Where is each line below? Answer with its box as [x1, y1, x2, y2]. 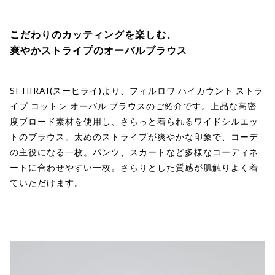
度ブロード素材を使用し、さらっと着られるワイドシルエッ [10, 116, 258, 127]
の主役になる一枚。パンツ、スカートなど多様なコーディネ [10, 147, 258, 158]
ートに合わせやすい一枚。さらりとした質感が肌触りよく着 [10, 162, 258, 173]
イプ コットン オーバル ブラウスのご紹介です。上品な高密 [10, 101, 257, 112]
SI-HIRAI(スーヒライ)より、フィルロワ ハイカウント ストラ [10, 85, 263, 96]
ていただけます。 [10, 177, 83, 188]
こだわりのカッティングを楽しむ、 [10, 28, 177, 40]
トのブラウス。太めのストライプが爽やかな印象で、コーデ [10, 131, 258, 142]
